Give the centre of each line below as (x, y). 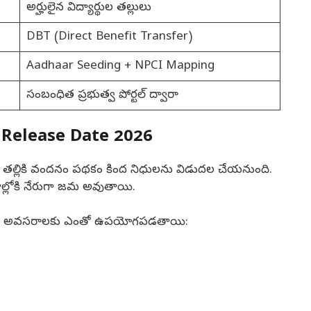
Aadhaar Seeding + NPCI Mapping (120, 67)
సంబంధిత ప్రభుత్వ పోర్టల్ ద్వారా (102, 96)
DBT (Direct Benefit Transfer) (109, 37)
